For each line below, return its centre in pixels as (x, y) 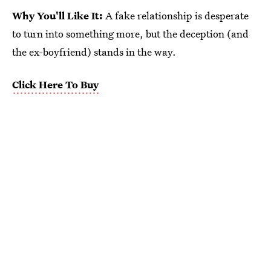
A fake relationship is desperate (177, 16)
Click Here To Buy (55, 85)
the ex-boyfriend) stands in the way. (94, 52)
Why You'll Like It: (59, 16)
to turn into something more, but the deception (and (130, 34)
